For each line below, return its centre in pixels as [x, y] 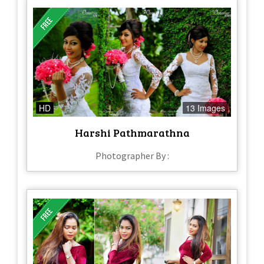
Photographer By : [132, 155]
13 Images [205, 108]
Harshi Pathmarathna [132, 132]
